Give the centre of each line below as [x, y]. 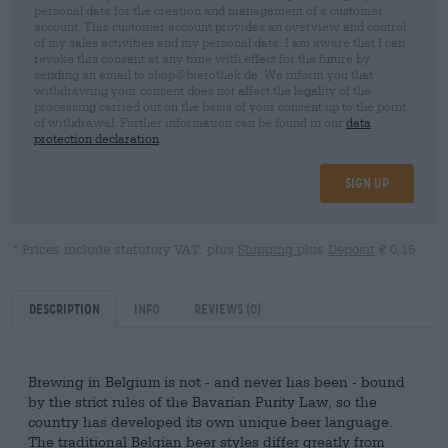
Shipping [267, 249]
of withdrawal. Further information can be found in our [190, 122]
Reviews [220, 309]
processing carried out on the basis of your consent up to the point [220, 106]
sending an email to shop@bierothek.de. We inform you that [203, 74]
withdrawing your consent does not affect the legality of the [202, 90]
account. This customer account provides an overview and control [220, 26]
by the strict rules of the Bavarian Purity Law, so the [202, 401]
